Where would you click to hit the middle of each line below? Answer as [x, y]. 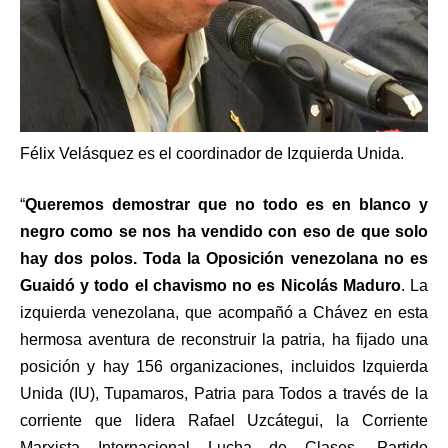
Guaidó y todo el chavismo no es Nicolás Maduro [210, 285]
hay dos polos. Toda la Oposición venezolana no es [224, 258]
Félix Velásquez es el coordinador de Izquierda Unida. [212, 153]
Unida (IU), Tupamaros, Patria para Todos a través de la [224, 393]
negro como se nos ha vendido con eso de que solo [224, 231]
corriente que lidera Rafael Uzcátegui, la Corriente [224, 420]
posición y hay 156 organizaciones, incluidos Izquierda [224, 366]
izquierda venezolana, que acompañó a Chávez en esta [224, 312]
